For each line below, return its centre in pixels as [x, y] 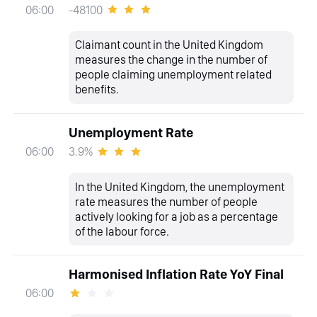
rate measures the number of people [167, 201]
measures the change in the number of [172, 60]
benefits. [97, 90]
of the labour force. [122, 231]
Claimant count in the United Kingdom [169, 45]
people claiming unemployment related [174, 75]
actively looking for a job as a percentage [177, 216]
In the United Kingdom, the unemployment [180, 186]
